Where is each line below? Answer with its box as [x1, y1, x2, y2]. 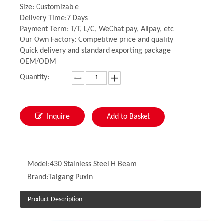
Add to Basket [107, 113, 150, 121]
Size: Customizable [20, 3, 79, 12]
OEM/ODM [20, 58, 56, 66]
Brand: [27, 173, 48, 182]
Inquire [47, 113, 70, 121]
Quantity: [20, 74, 49, 82]
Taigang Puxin [48, 173, 93, 182]
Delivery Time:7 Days [20, 14, 88, 23]
